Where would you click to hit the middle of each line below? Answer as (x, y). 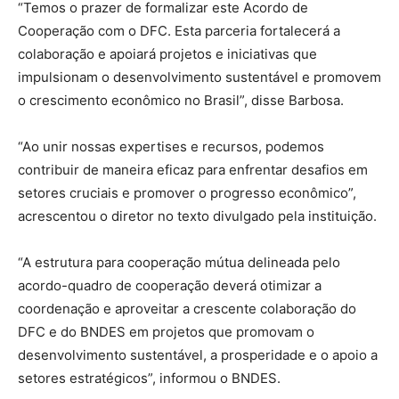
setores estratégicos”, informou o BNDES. (149, 378)
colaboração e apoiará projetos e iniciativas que (167, 53)
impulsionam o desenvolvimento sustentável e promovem (199, 77)
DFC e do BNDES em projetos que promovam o (166, 331)
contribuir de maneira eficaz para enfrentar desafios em (193, 169)
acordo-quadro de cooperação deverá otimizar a (170, 285)
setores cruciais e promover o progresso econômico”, (187, 192)
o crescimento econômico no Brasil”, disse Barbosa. (181, 100)
